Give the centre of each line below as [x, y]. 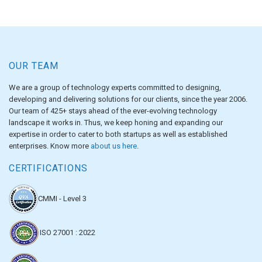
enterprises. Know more [50, 146]
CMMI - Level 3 [62, 198]
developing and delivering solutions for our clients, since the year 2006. [128, 99]
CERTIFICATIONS [48, 168]
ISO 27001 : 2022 [68, 232]
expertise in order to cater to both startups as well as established [118, 134]
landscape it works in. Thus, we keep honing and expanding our [116, 122]
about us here [114, 146]
